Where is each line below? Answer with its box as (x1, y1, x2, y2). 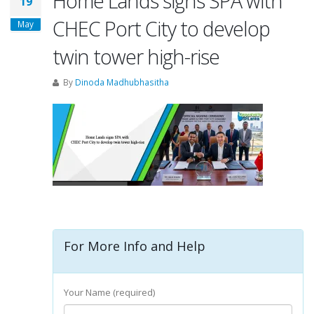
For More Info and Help (64, 238, 205, 254)
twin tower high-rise (53, 43, 219, 70)
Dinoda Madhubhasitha (75, 76, 169, 88)
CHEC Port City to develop (53, 15, 270, 42)
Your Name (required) (64, 286, 155, 299)
